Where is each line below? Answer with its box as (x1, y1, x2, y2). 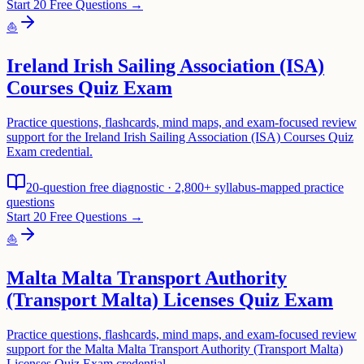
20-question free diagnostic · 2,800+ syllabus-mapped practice (26, 180, 344, 194)
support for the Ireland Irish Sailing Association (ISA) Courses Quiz (6, 129, 353, 144)
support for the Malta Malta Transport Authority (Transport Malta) (6, 341, 343, 356)
